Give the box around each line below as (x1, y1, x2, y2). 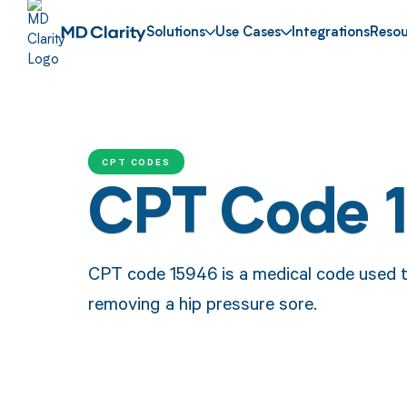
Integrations (292, 26, 371, 41)
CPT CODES (101, 154, 172, 168)
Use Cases (215, 26, 282, 41)
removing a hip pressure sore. (87, 290, 317, 315)
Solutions (145, 26, 205, 41)
